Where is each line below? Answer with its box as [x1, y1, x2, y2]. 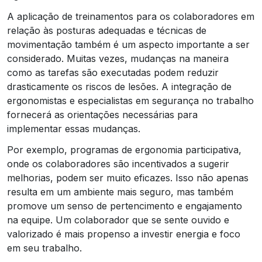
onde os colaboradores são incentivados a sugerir [7, 157, 229, 170]
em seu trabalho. [7, 242, 82, 254]
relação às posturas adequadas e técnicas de [7, 24, 206, 36]
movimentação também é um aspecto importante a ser [7, 38, 250, 50]
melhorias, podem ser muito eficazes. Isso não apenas [7, 171, 249, 184]
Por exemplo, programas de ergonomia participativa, [7, 143, 242, 156]
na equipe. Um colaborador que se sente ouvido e [7, 213, 229, 226]
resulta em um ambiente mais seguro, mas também [7, 185, 233, 198]
